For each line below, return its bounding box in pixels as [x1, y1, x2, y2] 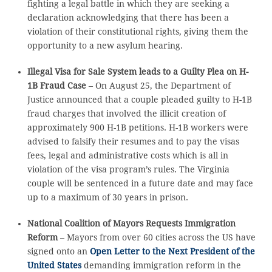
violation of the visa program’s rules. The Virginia [27, 164, 229, 174]
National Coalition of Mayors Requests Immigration [27, 218, 236, 228]
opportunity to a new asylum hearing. [27, 41, 183, 51]
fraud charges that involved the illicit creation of [27, 108, 226, 118]
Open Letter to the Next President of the [89, 246, 255, 256]
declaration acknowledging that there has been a [27, 13, 229, 23]
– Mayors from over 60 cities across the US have [57, 232, 256, 242]
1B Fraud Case [27, 80, 86, 90]
